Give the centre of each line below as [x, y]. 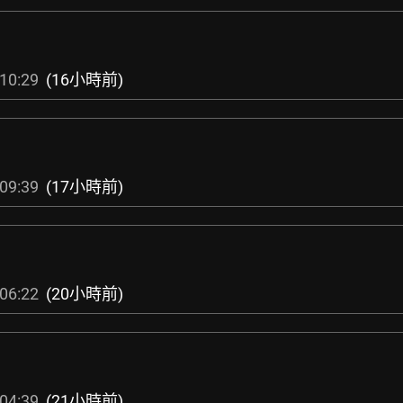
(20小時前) [85, 294]
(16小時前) [85, 80]
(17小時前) [85, 187]
